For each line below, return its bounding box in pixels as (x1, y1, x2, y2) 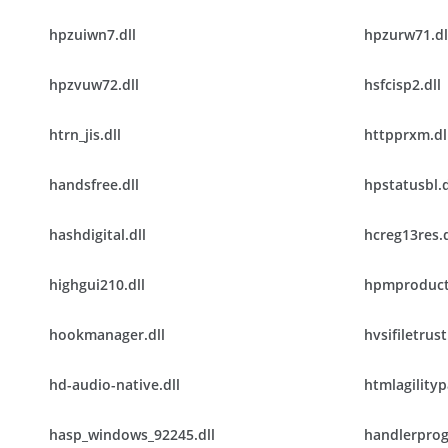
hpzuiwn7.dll (49, 25, 136, 44)
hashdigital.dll (49, 225, 146, 244)
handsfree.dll (49, 175, 139, 194)
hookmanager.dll (49, 325, 165, 344)
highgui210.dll (49, 275, 145, 294)
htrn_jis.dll (49, 125, 121, 144)
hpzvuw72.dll (49, 75, 139, 94)
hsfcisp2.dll (364, 75, 441, 94)
